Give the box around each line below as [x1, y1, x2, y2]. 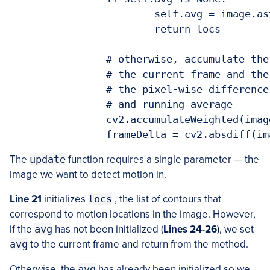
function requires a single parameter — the [66, 153, 259, 166]
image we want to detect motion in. [10, 168, 166, 181]
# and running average [10, 98, 106, 111]
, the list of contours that [112, 193, 221, 206]
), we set [217, 223, 254, 236]
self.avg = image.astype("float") [10, 8, 154, 20]
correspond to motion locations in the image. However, [10, 208, 256, 221]
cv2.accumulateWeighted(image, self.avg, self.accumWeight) [10, 113, 106, 126]
